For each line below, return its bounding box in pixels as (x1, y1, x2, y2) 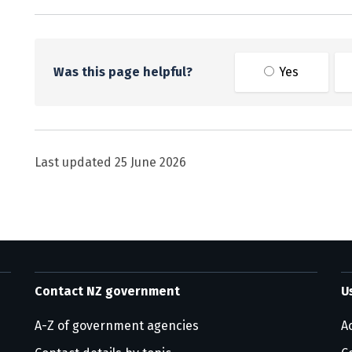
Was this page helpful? (53, 64, 192, 79)
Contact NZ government (35, 284, 180, 299)
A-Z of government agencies (35, 318, 199, 333)
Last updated (35, 155, 115, 170)
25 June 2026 (115, 155, 186, 170)
